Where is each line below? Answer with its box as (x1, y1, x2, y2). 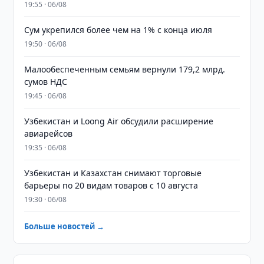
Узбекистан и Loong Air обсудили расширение (24, 115, 214, 127)
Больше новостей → (24, 221, 105, 232)
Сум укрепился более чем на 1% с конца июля (24, 24, 213, 35)
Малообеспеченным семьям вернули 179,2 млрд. (24, 64, 226, 75)
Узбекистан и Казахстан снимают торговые (24, 167, 202, 179)
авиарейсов (24, 128, 73, 139)
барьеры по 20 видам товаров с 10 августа (24, 180, 199, 191)
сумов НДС (24, 76, 68, 87)
